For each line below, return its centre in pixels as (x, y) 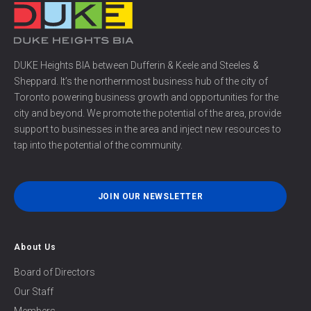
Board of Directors (54, 272)
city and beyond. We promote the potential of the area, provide (148, 114)
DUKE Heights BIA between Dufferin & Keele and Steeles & (136, 66)
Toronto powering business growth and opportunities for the (146, 98)
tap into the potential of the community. (98, 145)
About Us (35, 247)
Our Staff (34, 292)
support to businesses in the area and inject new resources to (148, 129)
